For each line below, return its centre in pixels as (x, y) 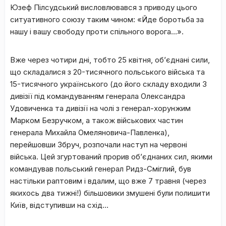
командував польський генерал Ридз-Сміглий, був (101, 169)
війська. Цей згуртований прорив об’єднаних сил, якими (111, 157)
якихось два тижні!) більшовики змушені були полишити (110, 193)
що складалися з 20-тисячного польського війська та (107, 72)
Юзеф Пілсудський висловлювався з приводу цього (104, 7)
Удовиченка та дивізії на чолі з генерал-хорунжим (100, 108)
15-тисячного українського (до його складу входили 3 (108, 84)
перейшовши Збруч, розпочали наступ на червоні (99, 145)
